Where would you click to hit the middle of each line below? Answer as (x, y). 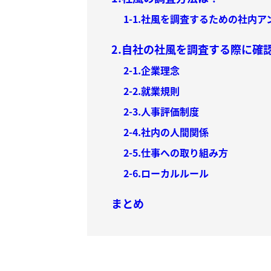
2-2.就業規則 (152, 91)
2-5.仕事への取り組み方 (176, 153)
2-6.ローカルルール (166, 173)
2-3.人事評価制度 (161, 112)
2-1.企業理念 (152, 70)
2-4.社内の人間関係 (166, 132)
